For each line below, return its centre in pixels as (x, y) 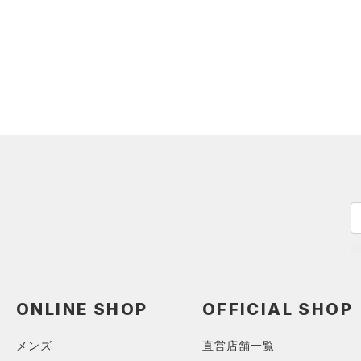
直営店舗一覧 (239, 346)
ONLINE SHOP (82, 310)
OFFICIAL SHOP (278, 310)
